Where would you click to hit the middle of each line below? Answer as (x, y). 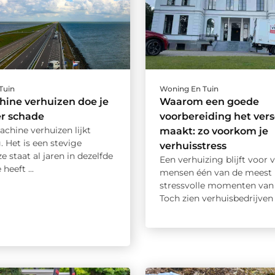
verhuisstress (193, 145)
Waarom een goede (209, 101)
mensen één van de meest (215, 172)
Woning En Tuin (189, 88)
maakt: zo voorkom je (214, 131)
